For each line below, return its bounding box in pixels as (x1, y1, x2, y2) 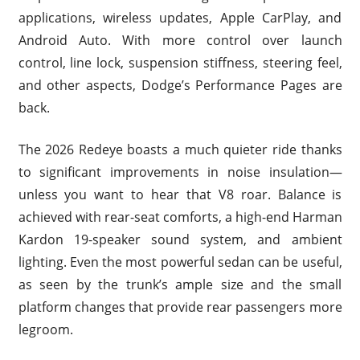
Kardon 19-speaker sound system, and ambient (18, 230, 342, 248)
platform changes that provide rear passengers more (18, 297, 342, 316)
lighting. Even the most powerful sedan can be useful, (18, 252, 342, 271)
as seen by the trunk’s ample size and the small (18, 275, 342, 293)
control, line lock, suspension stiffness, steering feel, (18, 53, 342, 72)
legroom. (18, 320, 73, 338)
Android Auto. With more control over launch (18, 31, 342, 49)
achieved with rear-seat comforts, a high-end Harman (18, 207, 342, 226)
